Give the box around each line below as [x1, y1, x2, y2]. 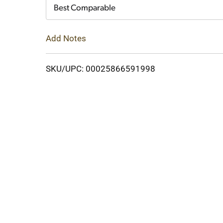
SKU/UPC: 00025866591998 [46, 63, 155, 74]
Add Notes [46, 33, 86, 43]
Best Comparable [54, 4, 115, 12]
